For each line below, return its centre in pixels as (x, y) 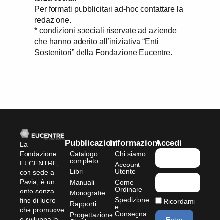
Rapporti (83, 204)
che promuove (42, 210)
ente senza (37, 191)
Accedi (168, 143)
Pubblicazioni (91, 143)
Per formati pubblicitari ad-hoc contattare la (109, 9)
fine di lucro (38, 201)
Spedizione (132, 200)
